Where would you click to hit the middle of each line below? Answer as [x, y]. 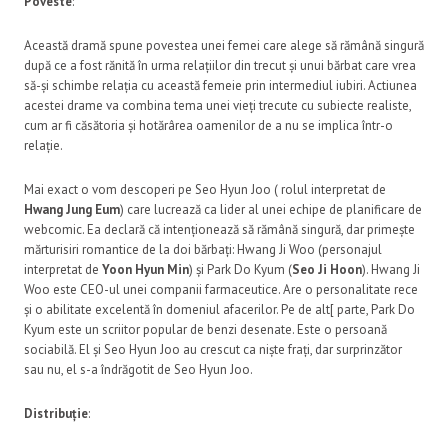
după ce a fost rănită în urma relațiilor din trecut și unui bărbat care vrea [220, 65]
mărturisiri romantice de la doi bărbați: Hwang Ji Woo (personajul [203, 249]
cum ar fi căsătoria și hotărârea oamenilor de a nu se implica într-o [208, 125]
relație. [43, 145]
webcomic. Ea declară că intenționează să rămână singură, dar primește [219, 229]
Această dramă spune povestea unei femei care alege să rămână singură [224, 45]
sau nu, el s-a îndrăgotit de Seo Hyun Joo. [138, 369]
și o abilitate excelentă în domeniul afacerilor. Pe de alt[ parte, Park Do [219, 309]
